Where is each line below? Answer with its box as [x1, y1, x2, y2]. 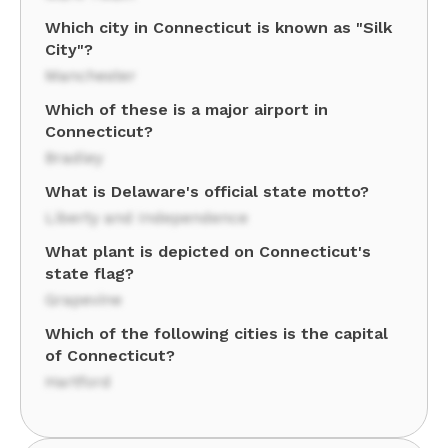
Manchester [45, 66, 136, 85]
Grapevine [45, 290, 122, 309]
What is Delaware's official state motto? [45, 182, 369, 201]
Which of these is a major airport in [45, 100, 328, 119]
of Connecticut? [45, 346, 175, 365]
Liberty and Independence [45, 208, 248, 227]
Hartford [45, 372, 111, 391]
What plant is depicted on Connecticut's [45, 242, 371, 261]
